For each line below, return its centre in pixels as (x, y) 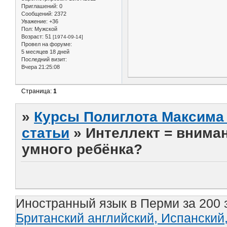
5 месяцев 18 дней (45, 51)
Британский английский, (88, 218)
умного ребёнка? (82, 149)
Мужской (45, 29)
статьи (46, 133)
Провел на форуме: (47, 44)
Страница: (37, 91)
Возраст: (32, 36)
